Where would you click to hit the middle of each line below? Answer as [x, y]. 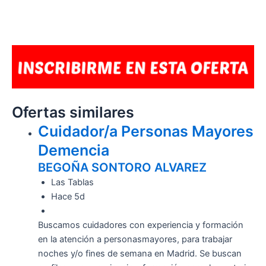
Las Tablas [72, 182]
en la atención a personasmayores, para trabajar [135, 239]
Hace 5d [68, 196]
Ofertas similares [73, 112]
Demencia [73, 150]
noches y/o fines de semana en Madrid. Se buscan [140, 253]
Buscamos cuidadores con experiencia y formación [140, 225]
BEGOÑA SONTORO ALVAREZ [122, 167]
